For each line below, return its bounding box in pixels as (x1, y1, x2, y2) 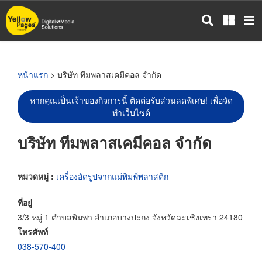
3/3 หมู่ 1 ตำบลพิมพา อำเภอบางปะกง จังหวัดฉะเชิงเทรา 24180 (18, 211, 243, 223)
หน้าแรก (18, 68, 48, 80)
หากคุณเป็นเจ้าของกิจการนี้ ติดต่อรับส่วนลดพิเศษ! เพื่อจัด (29, 94, 233, 106)
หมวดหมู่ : (18, 170, 56, 182)
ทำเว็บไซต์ (112, 106, 150, 118)
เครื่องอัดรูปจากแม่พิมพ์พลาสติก (56, 170, 168, 182)
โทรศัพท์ (18, 225, 48, 237)
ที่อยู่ (18, 196, 32, 208)
